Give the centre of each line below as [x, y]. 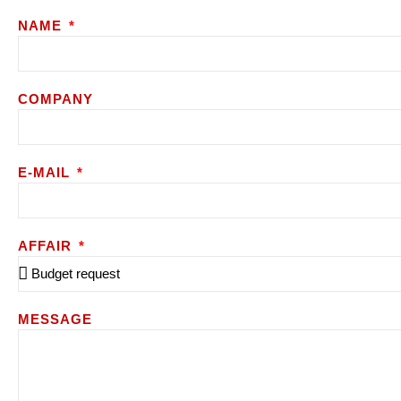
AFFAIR [47, 245]
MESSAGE [55, 319]
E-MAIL [46, 172]
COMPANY [55, 98]
